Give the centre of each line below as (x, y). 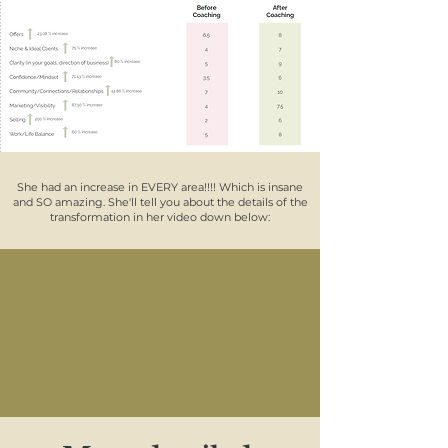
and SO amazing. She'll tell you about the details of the (160, 202)
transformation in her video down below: (160, 217)
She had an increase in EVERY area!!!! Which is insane (160, 187)
